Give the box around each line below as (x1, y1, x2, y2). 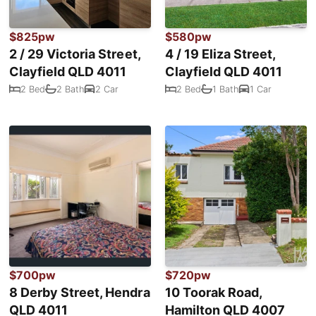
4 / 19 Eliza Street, (165, 47, 276, 62)
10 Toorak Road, (165, 285, 262, 300)
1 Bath (212, 83, 239, 95)
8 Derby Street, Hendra (9, 285, 150, 300)
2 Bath (56, 83, 85, 95)
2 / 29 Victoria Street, (9, 47, 140, 62)
